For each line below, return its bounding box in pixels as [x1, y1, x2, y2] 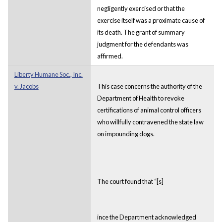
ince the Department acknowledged [97, 213, 196, 221]
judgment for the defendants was [97, 40, 188, 48]
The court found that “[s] [97, 177, 164, 185]
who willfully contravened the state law [97, 117, 204, 126]
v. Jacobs [14, 82, 39, 90]
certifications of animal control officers [97, 106, 201, 114]
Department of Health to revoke [97, 94, 184, 102]
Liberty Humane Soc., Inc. [14, 70, 83, 78]
